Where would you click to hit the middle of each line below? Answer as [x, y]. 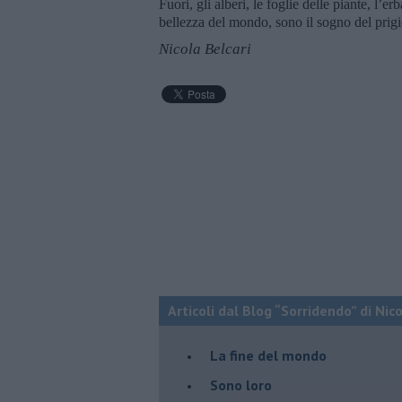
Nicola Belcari [205, 48]
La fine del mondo [268, 355]
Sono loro [241, 385]
